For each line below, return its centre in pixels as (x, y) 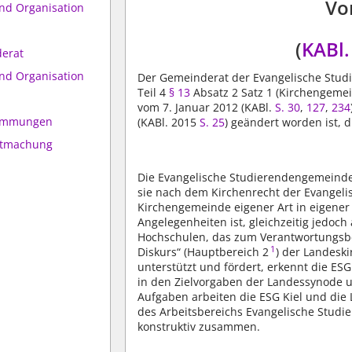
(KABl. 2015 (169, 122)
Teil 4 (154, 92)
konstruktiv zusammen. (199, 326)
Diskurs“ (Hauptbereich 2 (203, 251)
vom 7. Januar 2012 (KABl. (207, 107)
